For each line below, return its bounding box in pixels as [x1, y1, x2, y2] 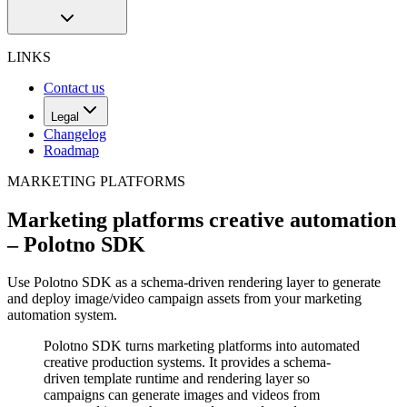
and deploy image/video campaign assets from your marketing [7, 291, 362, 307]
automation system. [7, 307, 117, 323]
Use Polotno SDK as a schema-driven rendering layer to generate [7, 274, 381, 291]
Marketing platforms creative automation [7, 207, 396, 232]
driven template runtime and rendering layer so [44, 371, 310, 387]
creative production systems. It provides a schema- [44, 354, 331, 371]
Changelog [44, 125, 106, 142]
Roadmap [44, 142, 99, 158]
